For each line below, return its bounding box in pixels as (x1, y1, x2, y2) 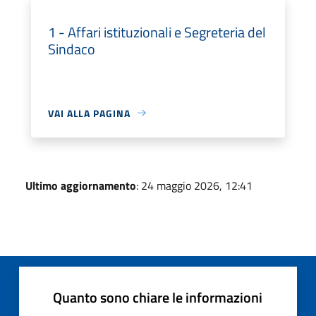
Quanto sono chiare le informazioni (53, 286, 262, 308)
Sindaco (48, 37, 95, 60)
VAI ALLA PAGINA (48, 105, 130, 121)
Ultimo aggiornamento (25, 176, 136, 194)
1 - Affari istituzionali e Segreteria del (48, 20, 266, 43)
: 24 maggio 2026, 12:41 (136, 176, 253, 194)
